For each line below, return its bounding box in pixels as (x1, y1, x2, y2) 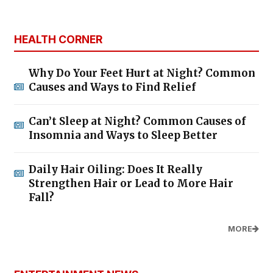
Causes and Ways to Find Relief (29, 80, 196, 94)
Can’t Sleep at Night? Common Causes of (29, 115, 246, 129)
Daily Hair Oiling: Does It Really (29, 163, 202, 177)
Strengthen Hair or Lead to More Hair (29, 177, 233, 191)
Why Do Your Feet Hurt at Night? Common (29, 66, 255, 80)
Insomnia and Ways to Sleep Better (29, 129, 218, 143)
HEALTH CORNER (14, 33, 102, 46)
